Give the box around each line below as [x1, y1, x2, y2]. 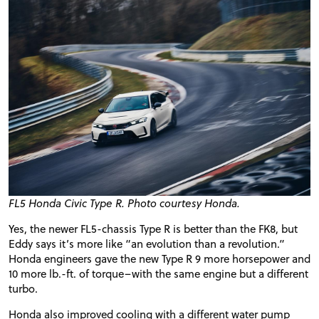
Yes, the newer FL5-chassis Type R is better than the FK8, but [9, 220, 298, 236]
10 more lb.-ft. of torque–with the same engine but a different [9, 265, 308, 281]
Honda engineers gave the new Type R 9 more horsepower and [9, 250, 310, 266]
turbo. [9, 280, 38, 296]
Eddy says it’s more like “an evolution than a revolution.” [9, 235, 285, 251]
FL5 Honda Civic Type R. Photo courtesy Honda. [9, 194, 240, 211]
